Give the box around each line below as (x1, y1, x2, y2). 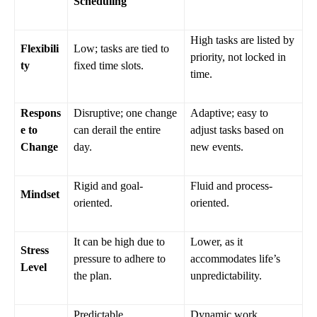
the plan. (74, 269, 112, 282)
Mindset (21, 188, 59, 200)
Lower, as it (190, 235, 243, 248)
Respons (21, 106, 61, 119)
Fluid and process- (190, 179, 272, 192)
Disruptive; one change (74, 106, 177, 119)
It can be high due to (74, 235, 165, 248)
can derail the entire (74, 123, 161, 136)
